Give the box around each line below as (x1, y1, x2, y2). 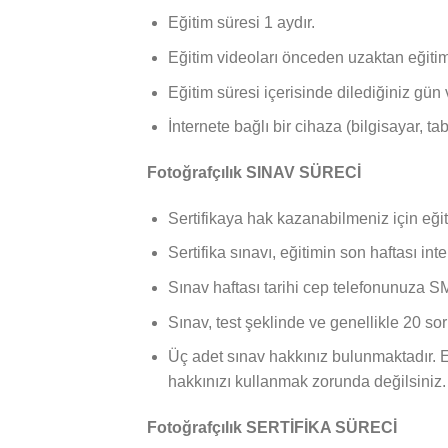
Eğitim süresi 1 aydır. (167, 14, 315, 32)
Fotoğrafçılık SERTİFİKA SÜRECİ (147, 418, 397, 436)
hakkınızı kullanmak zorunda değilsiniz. (167, 373, 446, 391)
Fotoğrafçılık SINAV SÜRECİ (147, 163, 361, 181)
